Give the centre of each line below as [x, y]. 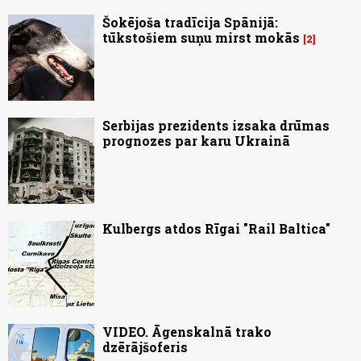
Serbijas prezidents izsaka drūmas [216, 126]
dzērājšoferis [145, 347]
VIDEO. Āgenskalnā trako [187, 332]
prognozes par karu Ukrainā [196, 141]
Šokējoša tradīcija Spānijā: [190, 23]
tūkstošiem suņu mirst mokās [201, 38]
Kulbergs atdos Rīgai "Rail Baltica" [216, 229]
